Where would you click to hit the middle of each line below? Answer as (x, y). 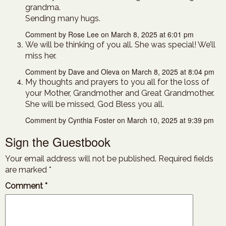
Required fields (186, 159)
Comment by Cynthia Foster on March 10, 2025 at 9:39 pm (120, 120)
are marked (27, 170)
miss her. (41, 56)
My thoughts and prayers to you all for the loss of (117, 82)
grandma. (43, 7)
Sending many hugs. (63, 18)
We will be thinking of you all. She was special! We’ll (120, 45)
